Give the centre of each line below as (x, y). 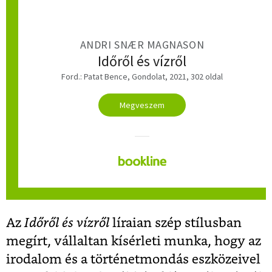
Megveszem (142, 105)
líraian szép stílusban (177, 223)
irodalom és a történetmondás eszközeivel (133, 260)
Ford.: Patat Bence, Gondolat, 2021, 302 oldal (142, 77)
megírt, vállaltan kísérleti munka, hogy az (134, 242)
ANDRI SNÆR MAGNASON (142, 44)
